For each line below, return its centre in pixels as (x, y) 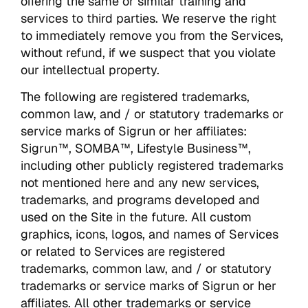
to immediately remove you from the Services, (152, 35)
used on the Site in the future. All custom (136, 217)
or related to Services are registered (123, 252)
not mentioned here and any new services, (140, 183)
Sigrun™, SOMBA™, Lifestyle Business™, (136, 148)
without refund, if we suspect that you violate (148, 52)
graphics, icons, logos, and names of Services (150, 234)
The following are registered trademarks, (135, 97)
